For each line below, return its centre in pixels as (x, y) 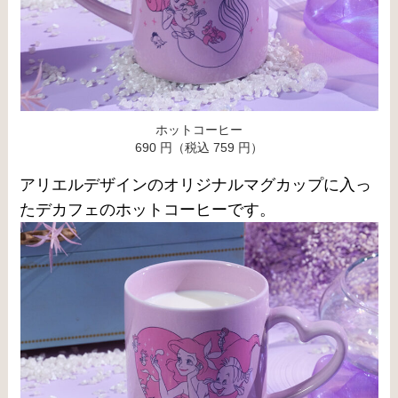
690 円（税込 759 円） (199, 148)
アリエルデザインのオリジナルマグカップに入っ (196, 184)
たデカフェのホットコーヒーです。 (148, 209)
